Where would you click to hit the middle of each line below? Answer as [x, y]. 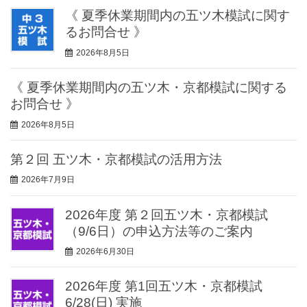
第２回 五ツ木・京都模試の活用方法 [116, 159]
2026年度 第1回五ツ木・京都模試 [170, 286]
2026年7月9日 [48, 180]
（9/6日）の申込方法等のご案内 [159, 231]
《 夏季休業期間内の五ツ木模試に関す [177, 16]
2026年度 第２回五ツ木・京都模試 [167, 214]
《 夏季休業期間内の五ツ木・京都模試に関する [149, 88]
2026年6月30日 [105, 252]
